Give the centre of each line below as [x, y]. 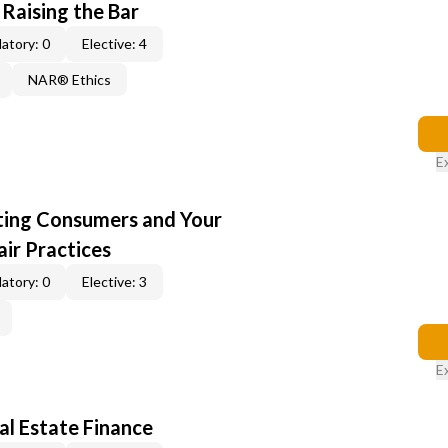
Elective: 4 [114, 43]
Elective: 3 [114, 281]
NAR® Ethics [69, 79]
